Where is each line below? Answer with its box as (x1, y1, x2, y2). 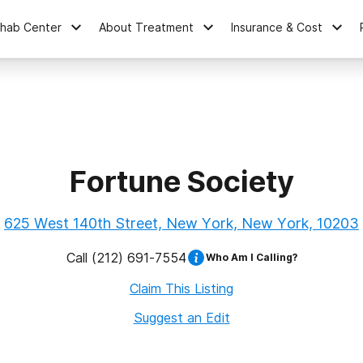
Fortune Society (69, 164, 294, 199)
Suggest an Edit (133, 310, 230, 326)
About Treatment (99, 19, 194, 34)
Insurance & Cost (231, 19, 323, 34)
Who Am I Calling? (205, 251, 297, 263)
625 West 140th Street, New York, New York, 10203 (4, 215, 359, 232)
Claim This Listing (130, 280, 233, 297)
